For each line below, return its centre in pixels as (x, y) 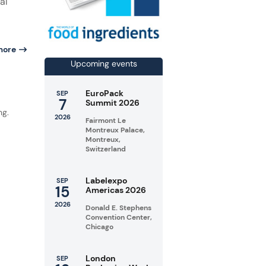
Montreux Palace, (115, 130)
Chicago (99, 227)
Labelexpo (106, 181)
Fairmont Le (105, 121)
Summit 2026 (112, 103)
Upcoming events (104, 64)
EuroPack (104, 94)
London (100, 259)
